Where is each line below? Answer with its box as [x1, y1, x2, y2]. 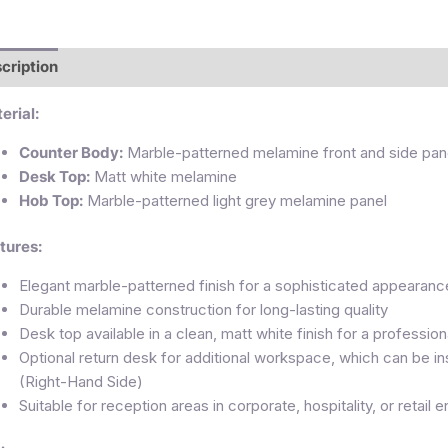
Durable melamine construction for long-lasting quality [19, 300, 388, 320]
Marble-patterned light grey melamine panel [83, 190, 387, 210]
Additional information [77, 57, 241, 77]
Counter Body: [19, 142, 123, 162]
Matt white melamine [90, 166, 237, 186]
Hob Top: [19, 190, 83, 210]
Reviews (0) [260, 57, 347, 77]
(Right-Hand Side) [19, 372, 143, 392]
